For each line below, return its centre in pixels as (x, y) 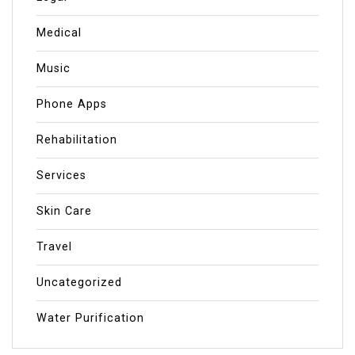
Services (61, 175)
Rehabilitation (77, 139)
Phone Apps (72, 104)
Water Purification (90, 318)
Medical (59, 32)
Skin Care (64, 211)
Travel (54, 246)
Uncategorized (79, 282)
